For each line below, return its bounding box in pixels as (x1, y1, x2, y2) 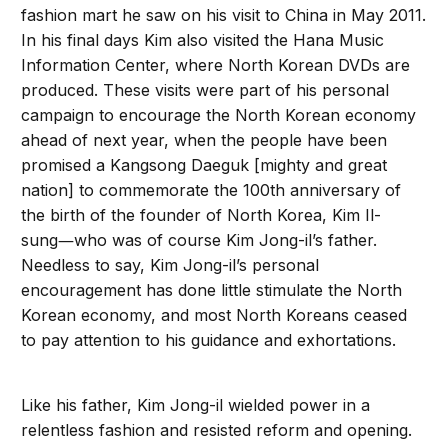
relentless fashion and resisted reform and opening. (21, 420, 413, 441)
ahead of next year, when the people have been (21, 130, 388, 151)
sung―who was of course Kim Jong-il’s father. (21, 230, 378, 251)
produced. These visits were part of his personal (21, 80, 390, 101)
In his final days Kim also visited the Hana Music (21, 30, 385, 51)
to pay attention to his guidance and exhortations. (21, 330, 397, 351)
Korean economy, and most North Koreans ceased (21, 305, 408, 326)
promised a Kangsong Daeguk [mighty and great (21, 155, 388, 176)
